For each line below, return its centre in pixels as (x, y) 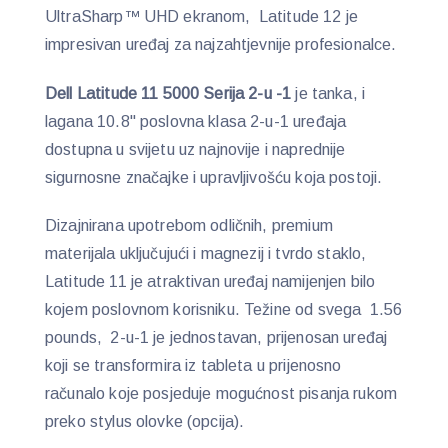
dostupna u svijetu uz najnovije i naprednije (195, 149)
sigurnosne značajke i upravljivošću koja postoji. (214, 177)
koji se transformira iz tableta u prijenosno (193, 366)
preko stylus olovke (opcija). (145, 422)
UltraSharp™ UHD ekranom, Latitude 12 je (201, 16)
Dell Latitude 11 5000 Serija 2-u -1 (168, 93)
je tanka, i (328, 93)
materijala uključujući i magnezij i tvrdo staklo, (206, 254)
